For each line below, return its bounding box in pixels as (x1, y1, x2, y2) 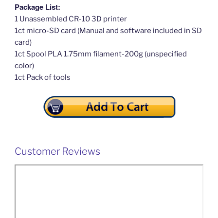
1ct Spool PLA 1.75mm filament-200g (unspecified (15, 49, 187, 58)
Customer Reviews (15, 145, 100, 157)
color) (15, 61, 34, 70)
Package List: (15, 1, 60, 12)
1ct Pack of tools (15, 73, 71, 82)
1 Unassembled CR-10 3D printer (15, 14, 127, 23)
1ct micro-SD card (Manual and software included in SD (15, 26, 202, 35)
